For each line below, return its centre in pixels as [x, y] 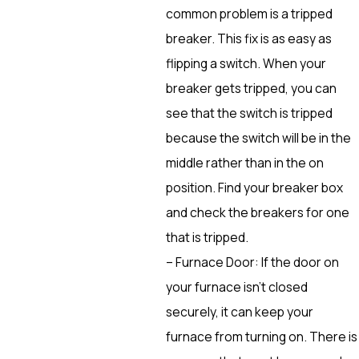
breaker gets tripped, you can [251, 88]
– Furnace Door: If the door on [252, 262]
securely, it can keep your [239, 311]
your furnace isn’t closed [236, 286]
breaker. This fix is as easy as [248, 38]
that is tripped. [207, 237]
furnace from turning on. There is [261, 336]
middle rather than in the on [244, 162]
